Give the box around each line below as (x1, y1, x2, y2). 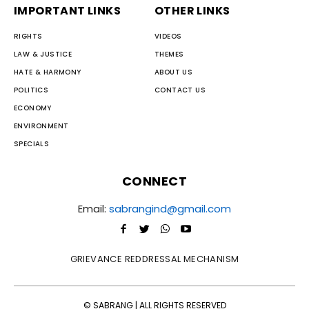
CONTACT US (154, 84, 206, 95)
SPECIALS (14, 138, 50, 149)
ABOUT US (154, 66, 193, 77)
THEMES (154, 48, 184, 59)
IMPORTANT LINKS (14, 2, 121, 19)
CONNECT (121, 172, 188, 190)
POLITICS (14, 84, 49, 95)
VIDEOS (154, 30, 182, 41)
